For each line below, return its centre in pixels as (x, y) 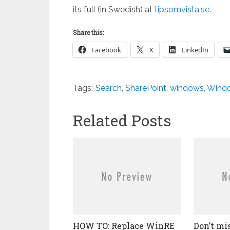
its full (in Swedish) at (114, 9)
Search (109, 88)
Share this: (88, 32)
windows (187, 88)
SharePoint (146, 88)
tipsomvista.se (182, 9)
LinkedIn (195, 50)
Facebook (106, 50)
